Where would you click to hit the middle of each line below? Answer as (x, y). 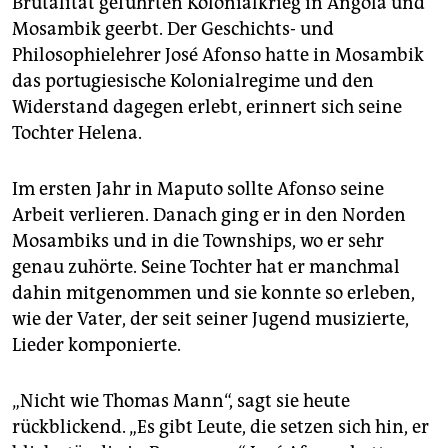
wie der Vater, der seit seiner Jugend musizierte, (210, 319)
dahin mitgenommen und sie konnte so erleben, (213, 293)
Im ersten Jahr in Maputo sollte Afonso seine (198, 189)
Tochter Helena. (77, 133)
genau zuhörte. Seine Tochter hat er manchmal (206, 267)
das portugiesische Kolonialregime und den (193, 81)
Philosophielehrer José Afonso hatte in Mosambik (218, 55)
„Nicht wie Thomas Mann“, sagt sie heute (181, 401)
